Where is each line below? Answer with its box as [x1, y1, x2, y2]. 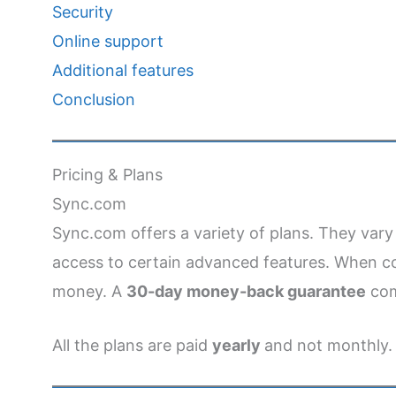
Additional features [51, 60, 194, 80]
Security [51, 2, 113, 21]
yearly [211, 336, 264, 355]
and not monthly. [263, 336, 392, 355]
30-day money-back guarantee [126, 281, 366, 301]
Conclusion [51, 89, 135, 109]
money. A [51, 281, 126, 301]
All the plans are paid [51, 336, 212, 355]
